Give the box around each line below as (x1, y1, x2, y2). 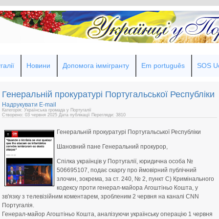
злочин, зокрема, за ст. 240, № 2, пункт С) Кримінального (57, 175, 214, 182)
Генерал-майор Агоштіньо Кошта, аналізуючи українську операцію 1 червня (2, 211, 213, 218)
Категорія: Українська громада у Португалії (2, 108, 91, 112)
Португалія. (2, 202, 34, 209)
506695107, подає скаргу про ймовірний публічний (57, 167, 197, 174)
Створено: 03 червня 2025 (2, 112, 59, 117)
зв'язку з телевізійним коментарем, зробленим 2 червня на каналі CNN (2, 193, 199, 200)
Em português (141, 62, 185, 69)
